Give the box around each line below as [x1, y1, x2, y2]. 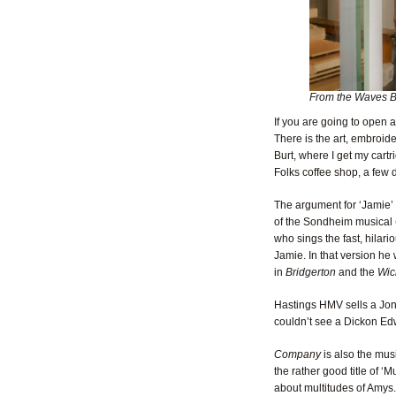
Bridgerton [285, 265, 339, 278]
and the [338, 265, 377, 278]
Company [273, 348, 324, 362]
